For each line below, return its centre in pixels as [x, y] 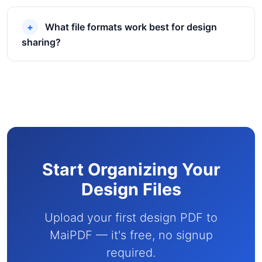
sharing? [41, 42]
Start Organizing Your [131, 169]
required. [131, 253]
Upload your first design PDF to [131, 218]
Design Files [131, 189]
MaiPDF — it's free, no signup [131, 235]
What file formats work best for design [131, 27]
